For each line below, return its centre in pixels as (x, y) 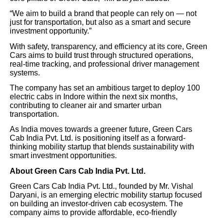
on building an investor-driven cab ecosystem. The (96, 204)
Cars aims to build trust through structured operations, (101, 55)
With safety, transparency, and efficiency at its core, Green (109, 46)
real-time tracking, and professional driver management (104, 64)
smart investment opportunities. (63, 156)
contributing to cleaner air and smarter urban (86, 106)
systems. (25, 73)
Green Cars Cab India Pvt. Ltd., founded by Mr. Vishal (101, 186)
